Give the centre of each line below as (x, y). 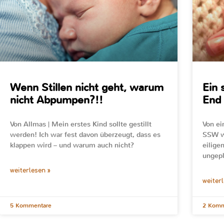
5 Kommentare (31, 205)
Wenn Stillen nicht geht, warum (87, 87)
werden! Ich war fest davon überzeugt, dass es (85, 134)
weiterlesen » (30, 170)
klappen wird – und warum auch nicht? (72, 145)
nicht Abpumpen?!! (56, 100)
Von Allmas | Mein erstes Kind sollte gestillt (81, 124)
